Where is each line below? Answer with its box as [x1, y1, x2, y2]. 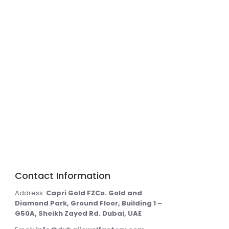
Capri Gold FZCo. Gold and [45, 188, 142, 198]
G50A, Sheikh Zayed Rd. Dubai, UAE [14, 208, 142, 218]
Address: [14, 188, 46, 198]
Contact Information [14, 169, 110, 182]
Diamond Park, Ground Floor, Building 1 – [14, 198, 162, 208]
